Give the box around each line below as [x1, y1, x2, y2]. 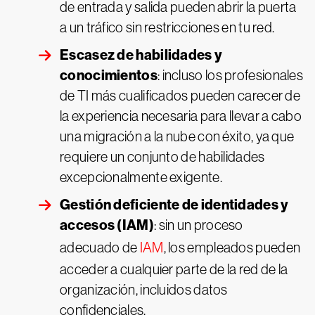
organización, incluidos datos [60, 282, 228, 297]
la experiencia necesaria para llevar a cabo [60, 108, 302, 124]
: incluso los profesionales [157, 67, 304, 83]
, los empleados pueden [163, 240, 301, 255]
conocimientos [60, 67, 157, 84]
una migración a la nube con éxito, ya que [60, 129, 295, 144]
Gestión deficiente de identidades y [60, 196, 289, 213]
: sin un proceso [153, 217, 243, 233]
